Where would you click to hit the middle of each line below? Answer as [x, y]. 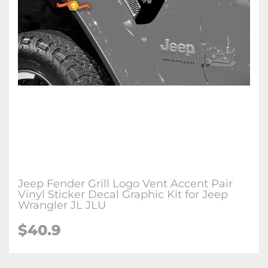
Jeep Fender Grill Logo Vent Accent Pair [125, 184]
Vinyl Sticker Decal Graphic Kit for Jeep [123, 194]
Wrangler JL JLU [62, 205]
